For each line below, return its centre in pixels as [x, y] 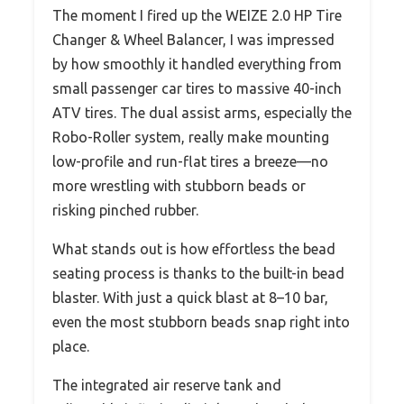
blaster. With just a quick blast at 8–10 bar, [190, 297]
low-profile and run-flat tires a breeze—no [190, 161]
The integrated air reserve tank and [167, 385]
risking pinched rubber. [125, 210]
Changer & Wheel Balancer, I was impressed [193, 39]
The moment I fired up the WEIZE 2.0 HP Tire [197, 15]
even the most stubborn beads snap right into [201, 321]
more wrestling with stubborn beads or [179, 185]
